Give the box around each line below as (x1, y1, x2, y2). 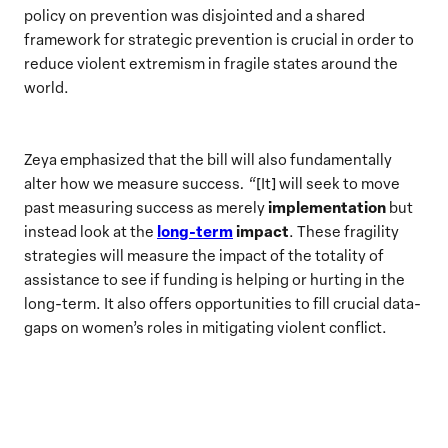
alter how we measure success (24, 172, 240, 193)
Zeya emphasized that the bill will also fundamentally (24, 148, 392, 169)
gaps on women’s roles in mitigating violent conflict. (24, 316, 387, 337)
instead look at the (24, 220, 157, 241)
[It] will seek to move (256, 172, 400, 193)
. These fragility (289, 220, 399, 241)
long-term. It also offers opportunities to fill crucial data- (24, 292, 421, 313)
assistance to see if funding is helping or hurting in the (24, 268, 405, 289)
